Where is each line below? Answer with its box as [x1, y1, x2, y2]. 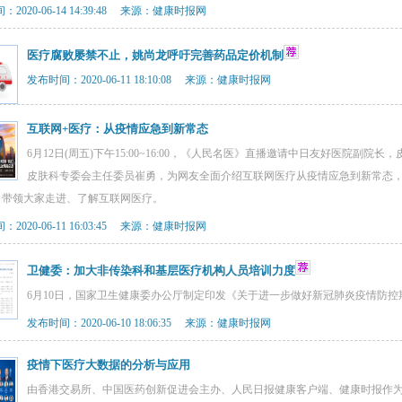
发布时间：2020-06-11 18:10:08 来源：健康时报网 [27, 74, 271, 86]
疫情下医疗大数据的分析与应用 [27, 358, 190, 371]
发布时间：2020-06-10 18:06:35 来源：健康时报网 [27, 317, 271, 329]
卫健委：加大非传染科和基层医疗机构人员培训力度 [27, 264, 295, 277]
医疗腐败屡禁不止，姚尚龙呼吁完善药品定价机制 [27, 48, 284, 62]
